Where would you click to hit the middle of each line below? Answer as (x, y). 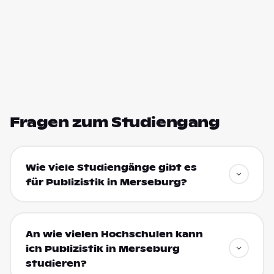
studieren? (56, 263)
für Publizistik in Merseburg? (106, 182)
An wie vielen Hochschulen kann (114, 234)
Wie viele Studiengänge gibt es (111, 167)
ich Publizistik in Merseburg (102, 249)
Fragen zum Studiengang (115, 122)
